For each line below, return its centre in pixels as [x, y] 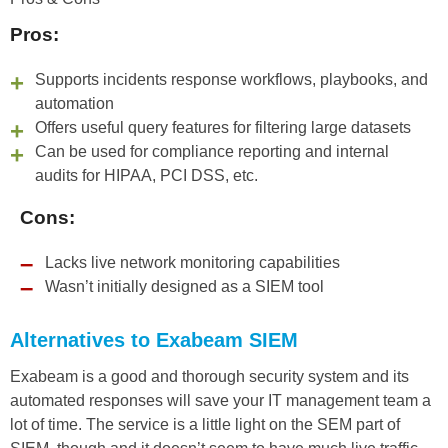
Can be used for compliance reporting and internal [212, 152]
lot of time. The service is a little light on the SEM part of [205, 425]
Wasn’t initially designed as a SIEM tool [184, 287]
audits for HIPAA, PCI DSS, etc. [146, 176]
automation [74, 104]
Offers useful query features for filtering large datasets [223, 128]
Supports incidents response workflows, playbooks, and [231, 80]
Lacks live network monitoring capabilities [192, 263]
